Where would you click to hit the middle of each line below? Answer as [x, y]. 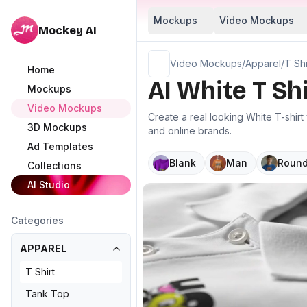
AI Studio [49, 185]
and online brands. [190, 131]
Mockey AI [67, 30]
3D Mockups [57, 127]
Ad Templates [60, 146]
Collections [54, 165]
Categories [37, 220]
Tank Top [47, 294]
